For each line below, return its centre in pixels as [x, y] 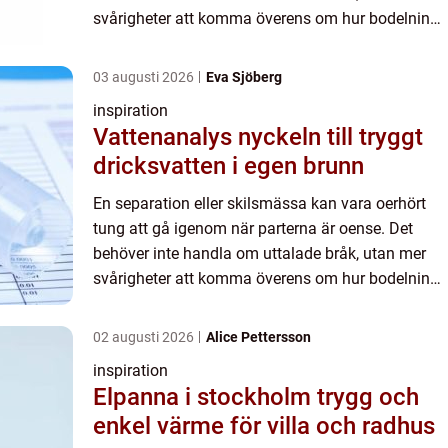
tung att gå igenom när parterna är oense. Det [253, 228]
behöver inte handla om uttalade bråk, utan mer [259, 253]
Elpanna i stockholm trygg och [205, 397]
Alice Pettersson [258, 337]
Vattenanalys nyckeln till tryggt [165, 137]
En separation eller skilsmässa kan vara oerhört [259, 203]
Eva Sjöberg [244, 77]
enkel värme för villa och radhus [264, 426]
